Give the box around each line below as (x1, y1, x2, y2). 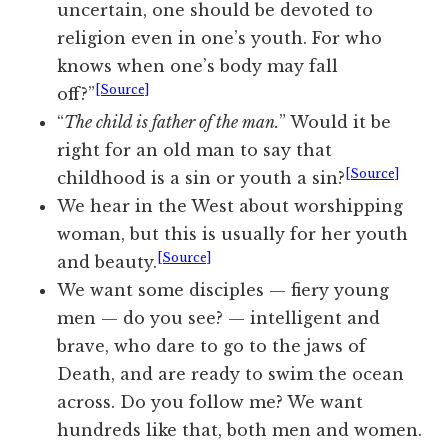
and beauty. (57, 252, 158, 273)
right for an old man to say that (57, 140, 333, 161)
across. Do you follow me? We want (57, 392, 364, 413)
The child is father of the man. (64, 112, 280, 133)
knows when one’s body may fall (57, 56, 339, 77)
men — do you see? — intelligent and (57, 308, 381, 329)
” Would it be (279, 112, 392, 133)
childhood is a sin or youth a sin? (57, 168, 346, 189)
